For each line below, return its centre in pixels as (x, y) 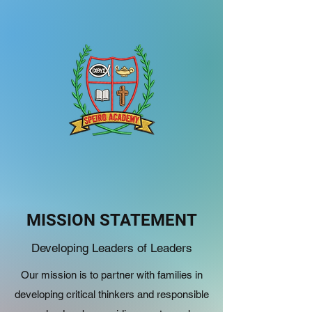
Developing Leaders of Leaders (111, 248)
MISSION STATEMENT (111, 220)
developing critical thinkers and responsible (111, 294)
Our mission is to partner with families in (111, 275)
